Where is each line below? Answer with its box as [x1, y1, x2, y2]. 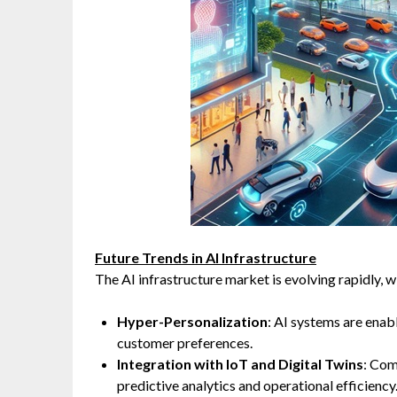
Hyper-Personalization [117, 313, 268, 330]
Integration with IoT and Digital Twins [117, 355, 363, 372]
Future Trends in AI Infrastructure [95, 249, 316, 266]
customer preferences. [117, 334, 253, 351]
